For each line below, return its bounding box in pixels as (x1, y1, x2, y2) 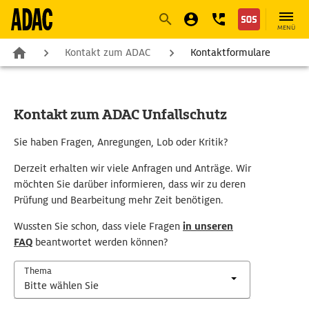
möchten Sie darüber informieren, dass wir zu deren (14, 178, 246, 190)
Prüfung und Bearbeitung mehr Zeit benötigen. (14, 194, 223, 206)
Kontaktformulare (190, 46, 270, 59)
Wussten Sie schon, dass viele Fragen (14, 220, 183, 232)
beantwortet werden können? (32, 236, 168, 248)
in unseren (183, 220, 233, 232)
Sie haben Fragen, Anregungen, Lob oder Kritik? (14, 136, 228, 148)
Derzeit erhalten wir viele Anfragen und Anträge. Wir (14, 162, 251, 175)
